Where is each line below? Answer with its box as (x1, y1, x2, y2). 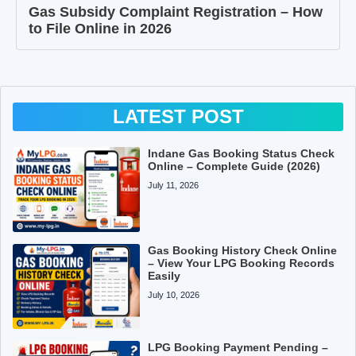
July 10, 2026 (148, 289, 200, 300)
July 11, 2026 (148, 180, 199, 190)
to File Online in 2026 (29, 20, 172, 37)
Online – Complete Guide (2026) (148, 159, 321, 172)
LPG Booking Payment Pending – (148, 340, 329, 354)
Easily (148, 269, 181, 282)
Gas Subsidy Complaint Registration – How (29, 3, 323, 20)
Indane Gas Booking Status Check (148, 146, 335, 160)
